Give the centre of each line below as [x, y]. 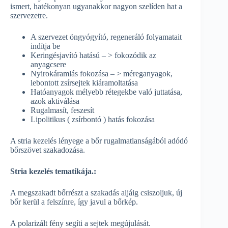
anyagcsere [48, 64]
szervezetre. [29, 15]
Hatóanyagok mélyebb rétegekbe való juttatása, [106, 92]
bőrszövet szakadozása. [48, 150]
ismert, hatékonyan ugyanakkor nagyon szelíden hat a [96, 6]
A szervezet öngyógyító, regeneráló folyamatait [106, 37]
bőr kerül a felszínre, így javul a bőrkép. [74, 202]
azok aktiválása [55, 101]
